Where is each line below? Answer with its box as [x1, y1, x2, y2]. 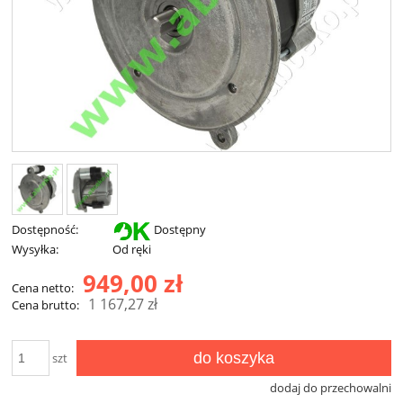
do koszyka [193, 348, 274, 367]
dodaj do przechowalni [270, 379, 391, 396]
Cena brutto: [12, 296, 79, 313]
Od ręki [112, 240, 151, 257]
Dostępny [154, 221, 206, 238]
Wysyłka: [12, 240, 58, 257]
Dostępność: [12, 220, 78, 237]
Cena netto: [12, 279, 74, 296]
